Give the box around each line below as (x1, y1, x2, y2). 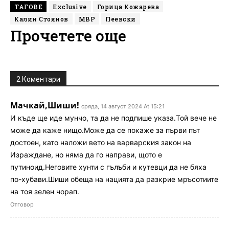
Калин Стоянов (14, 15, 68, 24)
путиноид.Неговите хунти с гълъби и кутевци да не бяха (10, 163, 207, 172)
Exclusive (53, 3, 87, 11)
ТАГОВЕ (14, 3, 42, 11)
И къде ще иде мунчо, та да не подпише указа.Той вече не (10, 113, 217, 123)
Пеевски (105, 15, 136, 24)
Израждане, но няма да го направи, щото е (10, 150, 162, 159)
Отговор (10, 201, 34, 209)
